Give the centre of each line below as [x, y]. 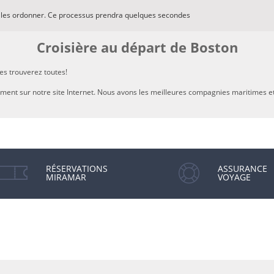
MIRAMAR [66, 177]
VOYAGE [234, 177]
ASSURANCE [242, 168]
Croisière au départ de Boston [137, 47]
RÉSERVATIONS [77, 168]
